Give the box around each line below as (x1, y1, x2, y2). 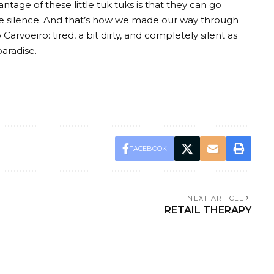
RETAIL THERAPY (164, 204, 251, 216)
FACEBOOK (128, 144, 167, 153)
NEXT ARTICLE (187, 193, 244, 202)
